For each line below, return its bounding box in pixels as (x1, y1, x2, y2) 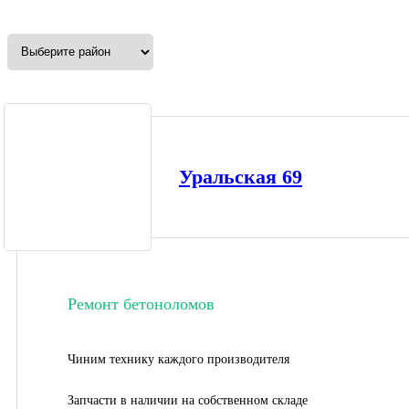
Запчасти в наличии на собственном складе (68, 393, 308, 407)
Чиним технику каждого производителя (68, 351, 289, 366)
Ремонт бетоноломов (68, 294, 215, 313)
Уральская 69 (179, 164, 302, 188)
